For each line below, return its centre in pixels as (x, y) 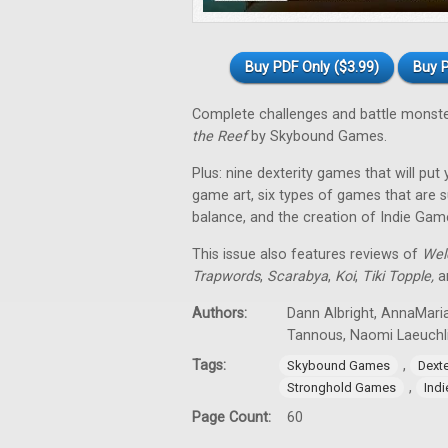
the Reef (219, 136)
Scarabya (297, 276)
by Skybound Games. (317, 136)
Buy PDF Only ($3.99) (312, 67)
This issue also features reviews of (307, 254)
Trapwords (226, 276)
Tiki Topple (396, 276)
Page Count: (233, 417)
